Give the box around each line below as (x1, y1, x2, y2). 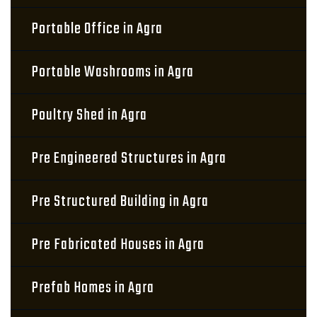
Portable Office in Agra (32, 17, 163, 41)
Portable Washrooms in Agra (32, 60, 194, 84)
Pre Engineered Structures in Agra (32, 146, 226, 171)
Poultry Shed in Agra (32, 103, 147, 127)
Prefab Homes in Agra (32, 276, 154, 300)
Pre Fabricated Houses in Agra (32, 233, 204, 257)
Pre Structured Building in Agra (32, 190, 209, 214)
